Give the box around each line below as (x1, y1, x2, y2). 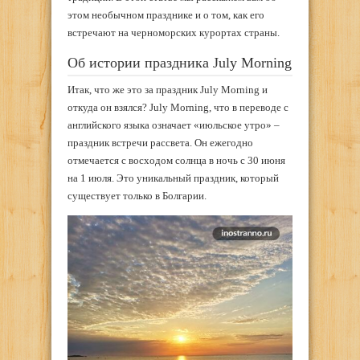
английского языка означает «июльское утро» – (67, 118, 280, 131)
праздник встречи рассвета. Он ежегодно (67, 136, 253, 149)
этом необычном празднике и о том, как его (67, 8, 264, 21)
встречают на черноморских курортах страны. (67, 26, 280, 39)
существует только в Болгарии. (67, 189, 207, 202)
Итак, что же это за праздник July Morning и (67, 83, 268, 96)
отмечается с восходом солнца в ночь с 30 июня (67, 153, 285, 166)
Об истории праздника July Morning (67, 55, 292, 71)
